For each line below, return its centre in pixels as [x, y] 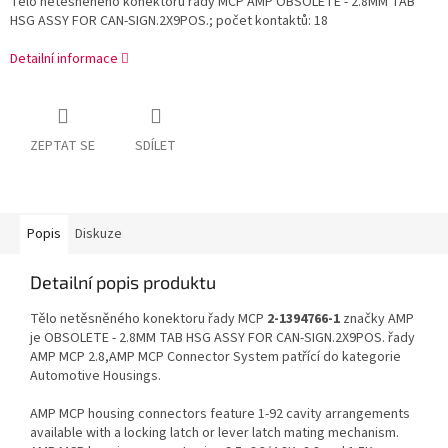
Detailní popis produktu [123, 282]
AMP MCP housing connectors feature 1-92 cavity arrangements [220, 414]
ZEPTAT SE [62, 146]
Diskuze [98, 234]
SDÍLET [155, 146]
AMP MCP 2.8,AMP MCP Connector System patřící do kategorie [215, 357]
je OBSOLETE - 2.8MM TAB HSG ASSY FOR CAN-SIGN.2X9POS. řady [222, 338]
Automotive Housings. [95, 376]
